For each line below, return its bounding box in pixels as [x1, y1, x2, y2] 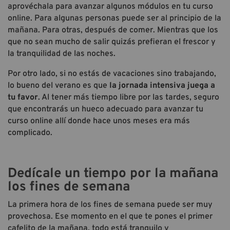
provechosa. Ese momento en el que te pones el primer [8, 211, 213, 222]
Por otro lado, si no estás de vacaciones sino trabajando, [8, 68, 216, 79]
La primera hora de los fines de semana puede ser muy [8, 199, 213, 210]
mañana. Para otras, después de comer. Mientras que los [8, 25, 218, 35]
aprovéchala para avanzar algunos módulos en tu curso [8, 1, 213, 12]
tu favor [8, 92, 38, 103]
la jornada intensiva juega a [109, 80, 215, 91]
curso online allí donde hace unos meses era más [8, 116, 190, 126]
